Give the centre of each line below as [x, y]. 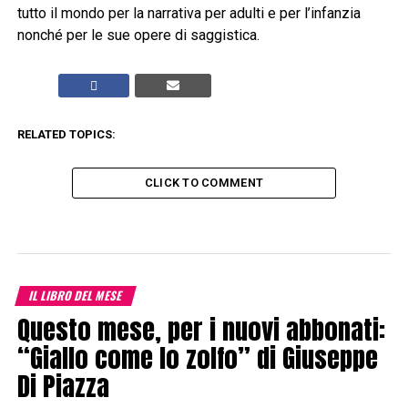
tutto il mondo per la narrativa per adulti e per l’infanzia [189, 14]
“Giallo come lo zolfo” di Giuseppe [197, 358]
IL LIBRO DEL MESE [76, 296]
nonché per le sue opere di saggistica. [138, 36]
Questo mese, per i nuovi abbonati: [201, 330]
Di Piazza [63, 386]
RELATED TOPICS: [66, 135]
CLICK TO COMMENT [204, 183]
